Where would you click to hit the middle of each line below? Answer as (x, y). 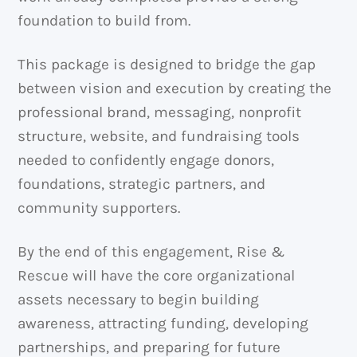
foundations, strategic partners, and (142, 184)
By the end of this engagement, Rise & (151, 251)
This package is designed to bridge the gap (167, 65)
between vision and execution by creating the (175, 89)
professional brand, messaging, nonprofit (160, 113)
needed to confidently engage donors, (146, 161)
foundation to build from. (104, 21)
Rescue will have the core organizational (157, 275)
